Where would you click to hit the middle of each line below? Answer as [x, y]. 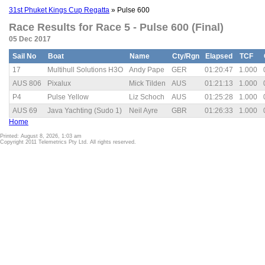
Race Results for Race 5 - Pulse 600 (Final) [116, 28]
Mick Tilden [147, 83]
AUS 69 [25, 111]
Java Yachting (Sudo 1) [85, 111]
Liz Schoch [147, 97]
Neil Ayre [143, 111]
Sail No [24, 56]
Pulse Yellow [68, 97]
